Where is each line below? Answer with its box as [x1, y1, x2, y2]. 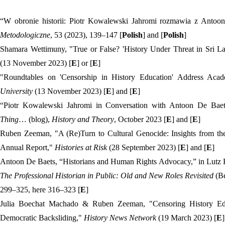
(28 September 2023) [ [107, 143, 180, 152]
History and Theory [52, 115, 114, 124]
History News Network [84, 213, 158, 222]
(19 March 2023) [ [158, 213, 216, 222]
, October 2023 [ [114, 115, 166, 124]
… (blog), [19, 115, 52, 124]
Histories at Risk [55, 143, 107, 152]
